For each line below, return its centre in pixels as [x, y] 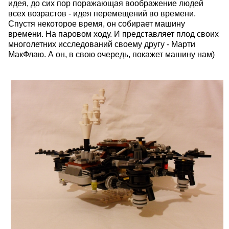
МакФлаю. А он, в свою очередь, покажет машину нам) [111, 54]
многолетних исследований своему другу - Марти [102, 44]
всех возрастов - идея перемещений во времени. [102, 13]
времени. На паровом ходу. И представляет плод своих [113, 34]
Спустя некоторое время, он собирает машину [97, 24]
